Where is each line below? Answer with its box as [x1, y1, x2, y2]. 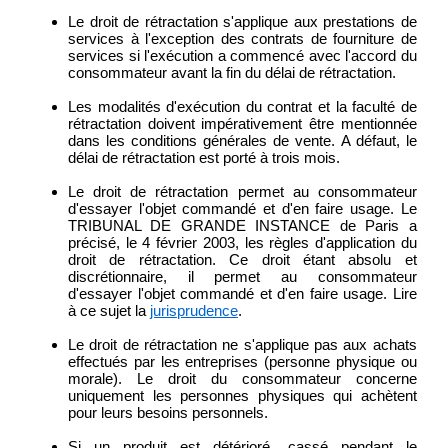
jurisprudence [150, 302, 238, 320]
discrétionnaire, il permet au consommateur [68, 268, 417, 286]
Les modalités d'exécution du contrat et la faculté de [68, 98, 417, 116]
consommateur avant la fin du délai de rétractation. [68, 64, 396, 82]
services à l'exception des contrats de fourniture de [68, 30, 417, 48]
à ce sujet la [68, 302, 150, 320]
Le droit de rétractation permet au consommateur [68, 183, 417, 201]
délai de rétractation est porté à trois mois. [68, 149, 340, 167]
